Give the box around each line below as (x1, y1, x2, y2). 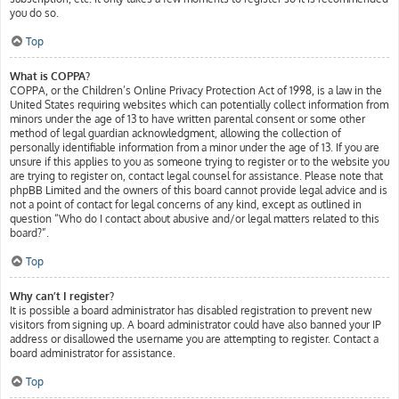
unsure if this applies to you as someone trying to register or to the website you (10, 155, 389, 168)
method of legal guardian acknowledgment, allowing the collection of (10, 126, 341, 140)
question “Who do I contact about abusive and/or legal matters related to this (10, 212, 379, 225)
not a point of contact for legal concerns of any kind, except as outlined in (10, 198, 362, 211)
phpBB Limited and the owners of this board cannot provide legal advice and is (10, 183, 387, 197)
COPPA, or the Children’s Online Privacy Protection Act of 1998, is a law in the (10, 84, 382, 97)
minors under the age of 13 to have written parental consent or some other (10, 112, 365, 126)
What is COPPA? (10, 69, 90, 83)
